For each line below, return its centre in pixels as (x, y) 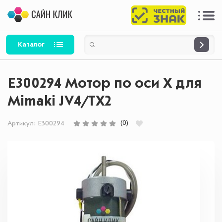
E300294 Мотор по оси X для (105, 84)
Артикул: (23, 123)
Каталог (31, 45)
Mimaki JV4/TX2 (59, 102)
